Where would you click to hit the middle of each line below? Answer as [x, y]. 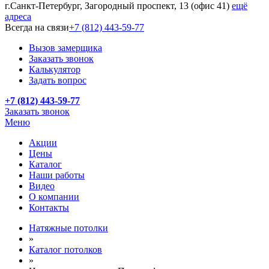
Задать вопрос [58, 80]
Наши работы [57, 175]
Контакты [49, 207]
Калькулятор [55, 69]
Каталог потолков [65, 249]
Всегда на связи [37, 27]
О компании [54, 197]
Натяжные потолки [68, 228]
